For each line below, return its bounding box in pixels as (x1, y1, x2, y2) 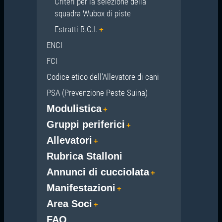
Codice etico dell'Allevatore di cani (46, 71, 159, 82)
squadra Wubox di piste (54, 8, 131, 18)
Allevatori (46, 134, 92, 146)
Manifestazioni (46, 182, 115, 193)
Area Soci (46, 198, 92, 209)
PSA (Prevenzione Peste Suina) (46, 87, 148, 98)
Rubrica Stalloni (46, 150, 122, 162)
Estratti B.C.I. (54, 24, 98, 34)
